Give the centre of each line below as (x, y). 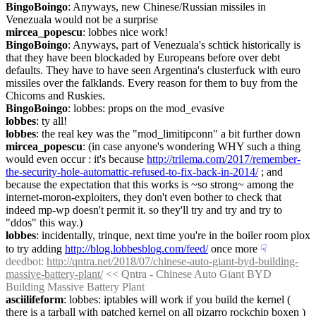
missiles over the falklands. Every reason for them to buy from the (152, 83)
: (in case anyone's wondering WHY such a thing (192, 146)
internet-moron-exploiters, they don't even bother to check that (144, 197)
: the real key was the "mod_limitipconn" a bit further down (168, 134)
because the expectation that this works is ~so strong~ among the (150, 184)
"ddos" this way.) (44, 223)
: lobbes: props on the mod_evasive (146, 108)
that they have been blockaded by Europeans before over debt (143, 57)
